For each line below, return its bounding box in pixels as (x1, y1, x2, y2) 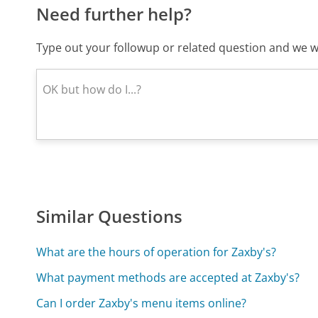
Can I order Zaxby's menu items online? (36, 295, 247, 312)
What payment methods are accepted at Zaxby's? (36, 270, 300, 286)
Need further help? (36, 2, 192, 26)
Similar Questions (36, 204, 183, 229)
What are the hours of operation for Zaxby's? (36, 244, 277, 261)
